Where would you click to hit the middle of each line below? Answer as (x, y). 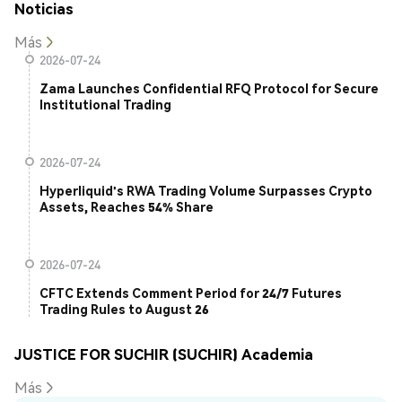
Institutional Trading (105, 105)
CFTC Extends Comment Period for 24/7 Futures (191, 293)
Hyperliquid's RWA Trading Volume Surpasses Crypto (206, 191)
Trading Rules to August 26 (124, 309)
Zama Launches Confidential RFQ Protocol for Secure (209, 88)
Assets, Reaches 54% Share (127, 207)
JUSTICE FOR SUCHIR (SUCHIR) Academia (164, 354)
